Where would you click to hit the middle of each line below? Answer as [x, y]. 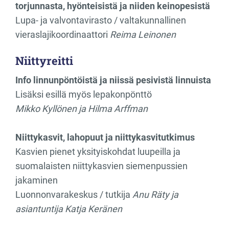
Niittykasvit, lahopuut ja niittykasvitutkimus [105, 137]
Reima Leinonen [143, 34]
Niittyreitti [44, 60]
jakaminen [94, 180]
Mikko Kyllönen [46, 108]
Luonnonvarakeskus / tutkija [74, 194]
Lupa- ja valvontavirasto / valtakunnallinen [101, 20]
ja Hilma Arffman [113, 108]
